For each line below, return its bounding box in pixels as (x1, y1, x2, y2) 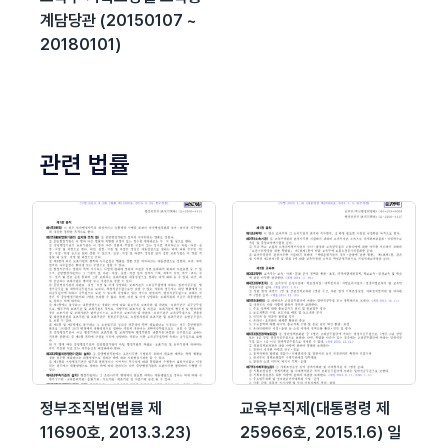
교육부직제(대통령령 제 (240, 398, 390, 418)
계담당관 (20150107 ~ (40, 10, 197, 30)
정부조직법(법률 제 (40, 398, 162, 418)
